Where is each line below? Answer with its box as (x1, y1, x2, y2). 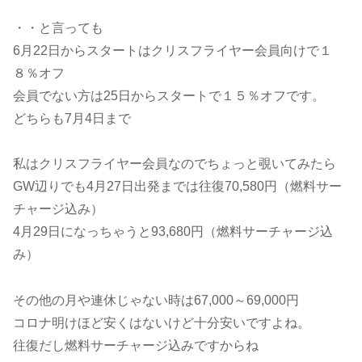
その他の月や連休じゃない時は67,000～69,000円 (13, 293, 299, 308)
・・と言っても (13, 20, 103, 35)
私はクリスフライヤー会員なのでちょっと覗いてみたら (13, 157, 336, 171)
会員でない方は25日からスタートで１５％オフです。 (13, 88, 325, 103)
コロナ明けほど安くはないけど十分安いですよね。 (13, 316, 310, 330)
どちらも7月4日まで (13, 111, 131, 125)
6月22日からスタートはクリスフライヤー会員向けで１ (13, 43, 332, 57)
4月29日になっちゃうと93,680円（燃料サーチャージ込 (13, 225, 333, 239)
